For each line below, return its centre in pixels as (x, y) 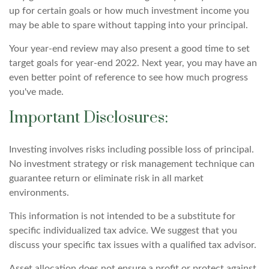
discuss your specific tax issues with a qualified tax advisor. (133, 245)
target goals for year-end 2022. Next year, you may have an (133, 63)
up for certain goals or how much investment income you (129, 11)
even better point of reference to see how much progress (128, 77)
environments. (39, 192)
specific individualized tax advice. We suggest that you (123, 230)
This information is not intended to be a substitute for (122, 216)
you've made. (36, 92)
